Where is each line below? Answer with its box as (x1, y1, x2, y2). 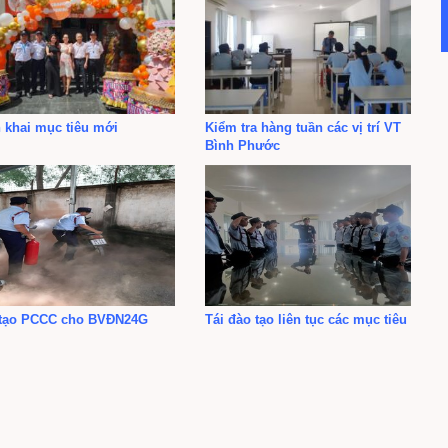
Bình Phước (205, 137, 281, 153)
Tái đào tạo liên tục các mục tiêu (205, 311, 408, 327)
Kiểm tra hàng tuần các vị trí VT (205, 119, 402, 135)
